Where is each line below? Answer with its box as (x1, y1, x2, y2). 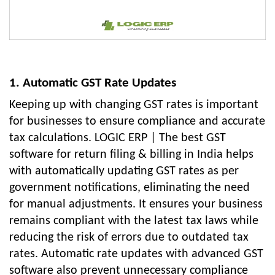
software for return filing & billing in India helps (9, 149, 254, 161)
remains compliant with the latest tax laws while (9, 215, 258, 228)
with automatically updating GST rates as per (9, 165, 239, 178)
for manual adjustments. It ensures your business (9, 198, 263, 211)
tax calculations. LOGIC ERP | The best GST (9, 132, 226, 145)
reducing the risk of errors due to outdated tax (9, 231, 249, 244)
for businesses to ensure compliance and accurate (9, 115, 265, 128)
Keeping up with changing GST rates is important (9, 99, 258, 112)
